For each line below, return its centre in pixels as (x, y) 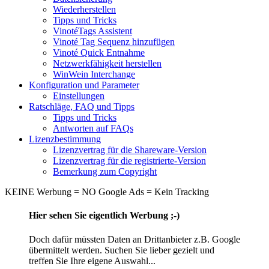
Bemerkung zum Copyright (105, 172)
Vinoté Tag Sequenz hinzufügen (114, 42)
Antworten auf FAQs (93, 128)
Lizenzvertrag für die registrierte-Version (129, 161)
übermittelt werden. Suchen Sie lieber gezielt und (122, 250)
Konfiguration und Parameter (84, 85)
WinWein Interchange (94, 74)
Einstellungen (79, 96)
